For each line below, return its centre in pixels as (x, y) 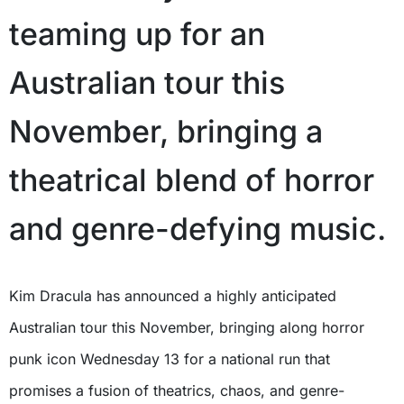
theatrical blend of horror (192, 179)
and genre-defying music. (197, 228)
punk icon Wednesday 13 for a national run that (170, 358)
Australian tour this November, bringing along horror (187, 327)
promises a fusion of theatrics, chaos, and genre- (177, 390)
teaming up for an (137, 33)
